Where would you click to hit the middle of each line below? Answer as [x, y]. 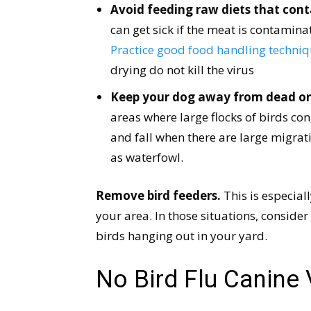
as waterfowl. [147, 157]
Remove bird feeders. [158, 195]
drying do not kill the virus [182, 70]
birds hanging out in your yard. [182, 236]
